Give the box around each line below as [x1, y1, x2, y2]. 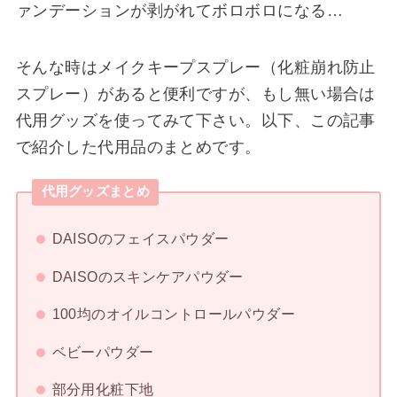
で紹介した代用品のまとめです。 [15, 138, 261, 157]
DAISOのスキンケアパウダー [51, 268, 244, 284]
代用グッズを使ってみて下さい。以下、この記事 [15, 112, 376, 130]
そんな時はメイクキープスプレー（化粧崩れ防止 [15, 58, 376, 77]
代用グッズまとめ [41, 184, 150, 199]
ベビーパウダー [51, 343, 154, 360]
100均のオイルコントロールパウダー [51, 306, 296, 323]
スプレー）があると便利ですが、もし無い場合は [15, 85, 376, 104]
